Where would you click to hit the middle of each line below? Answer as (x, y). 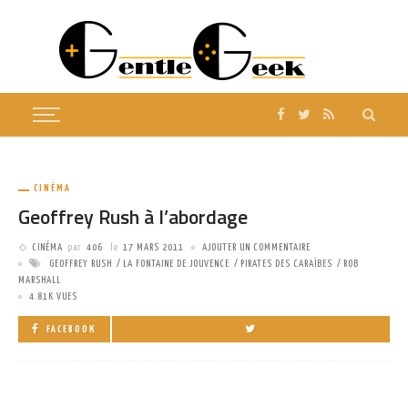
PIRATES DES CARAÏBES (286, 264)
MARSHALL (40, 280)
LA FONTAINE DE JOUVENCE (176, 264)
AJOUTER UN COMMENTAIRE (256, 247)
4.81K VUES (53, 296)
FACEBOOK (71, 329)
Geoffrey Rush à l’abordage (133, 217)
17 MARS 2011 (153, 247)
